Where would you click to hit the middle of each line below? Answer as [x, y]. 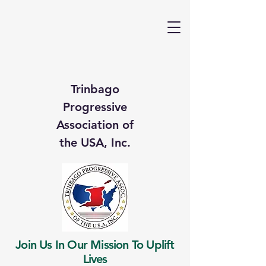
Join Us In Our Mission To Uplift [95, 245]
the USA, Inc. [95, 142]
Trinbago [95, 89]
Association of [95, 125]
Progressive [95, 107]
